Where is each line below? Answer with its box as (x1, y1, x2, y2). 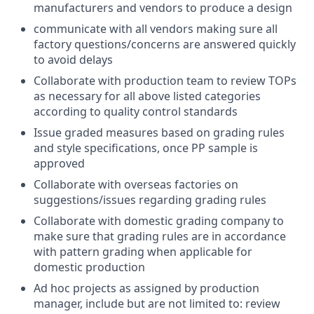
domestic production (34, 259, 145, 275)
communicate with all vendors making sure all (34, 21, 278, 36)
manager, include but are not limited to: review (34, 296, 280, 311)
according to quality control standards (34, 104, 238, 119)
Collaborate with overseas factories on (34, 177, 238, 192)
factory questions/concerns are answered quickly (34, 36, 296, 52)
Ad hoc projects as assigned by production (34, 280, 259, 296)
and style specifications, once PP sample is (34, 140, 258, 156)
